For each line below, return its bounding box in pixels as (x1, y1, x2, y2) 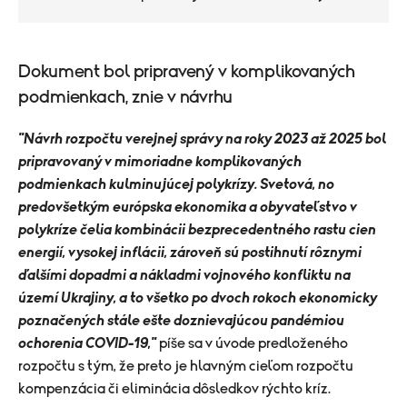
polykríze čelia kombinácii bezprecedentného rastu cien (18, 223, 376, 237)
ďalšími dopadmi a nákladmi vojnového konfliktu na (18, 268, 351, 283)
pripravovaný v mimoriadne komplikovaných (18, 154, 302, 169)
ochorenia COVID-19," (18, 336, 159, 351)
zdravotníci (141, 7, 213, 22)
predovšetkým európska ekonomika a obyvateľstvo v (18, 200, 357, 214)
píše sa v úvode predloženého (159, 336, 348, 351)
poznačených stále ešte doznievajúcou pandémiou (18, 313, 344, 328)
